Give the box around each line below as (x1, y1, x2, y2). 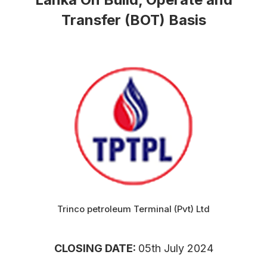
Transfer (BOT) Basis (61, 11, 206, 29)
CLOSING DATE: (54, 241, 138, 254)
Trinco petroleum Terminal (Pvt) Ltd (57, 203, 210, 215)
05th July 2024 (138, 241, 213, 254)
